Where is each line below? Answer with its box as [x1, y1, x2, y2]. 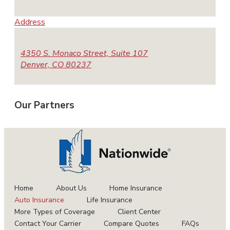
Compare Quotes [104, 218, 159, 228]
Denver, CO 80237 [21, 59, 91, 71]
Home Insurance [109, 183, 162, 193]
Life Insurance [87, 195, 132, 205]
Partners [34, 99, 74, 112]
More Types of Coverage [14, 206, 95, 217]
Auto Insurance [14, 195, 64, 205]
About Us [56, 183, 87, 193]
